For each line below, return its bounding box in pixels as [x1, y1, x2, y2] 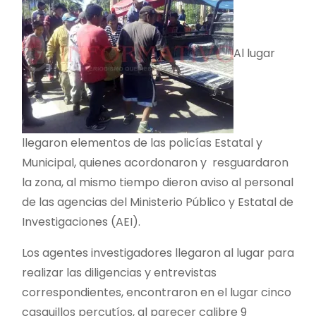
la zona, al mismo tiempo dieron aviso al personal [22, 174, 293, 190]
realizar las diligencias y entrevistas [22, 264, 217, 281]
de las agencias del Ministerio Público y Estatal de [22, 193, 293, 210]
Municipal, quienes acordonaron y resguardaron [22, 154, 288, 171]
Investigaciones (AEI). [22, 213, 140, 230]
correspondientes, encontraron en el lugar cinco [22, 284, 291, 300]
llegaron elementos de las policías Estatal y [22, 134, 262, 151]
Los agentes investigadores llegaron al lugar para [22, 244, 294, 261]
